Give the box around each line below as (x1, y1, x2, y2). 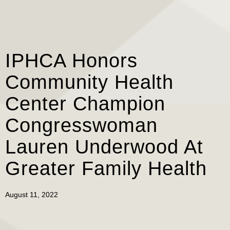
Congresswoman (5, 114, 158, 136)
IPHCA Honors (5, 49, 138, 71)
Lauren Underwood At (5, 136, 203, 158)
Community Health (5, 71, 174, 93)
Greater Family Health (5, 157, 207, 179)
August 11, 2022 (5, 190, 58, 199)
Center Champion (5, 92, 165, 114)
